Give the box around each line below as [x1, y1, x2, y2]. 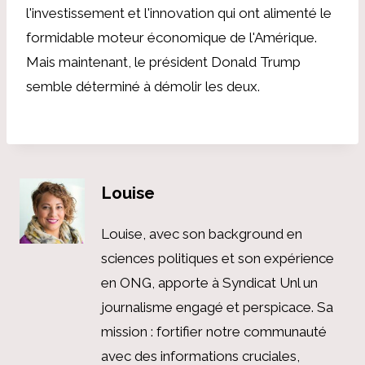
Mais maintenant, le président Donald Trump [26, 53, 301, 70]
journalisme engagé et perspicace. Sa [101, 299, 333, 315]
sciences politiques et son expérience [101, 250, 334, 266]
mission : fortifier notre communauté [101, 323, 327, 340]
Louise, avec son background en [101, 226, 302, 242]
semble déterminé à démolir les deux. [26, 77, 260, 95]
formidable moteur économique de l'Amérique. [26, 29, 317, 46]
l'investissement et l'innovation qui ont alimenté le [26, 4, 332, 21]
